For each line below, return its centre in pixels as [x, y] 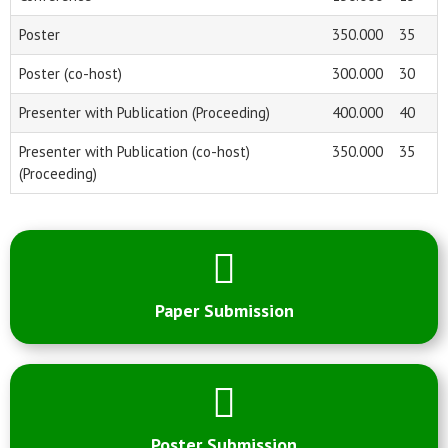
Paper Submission [224, 311]
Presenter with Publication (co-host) [134, 152]
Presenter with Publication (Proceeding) [144, 113]
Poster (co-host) [70, 74]
